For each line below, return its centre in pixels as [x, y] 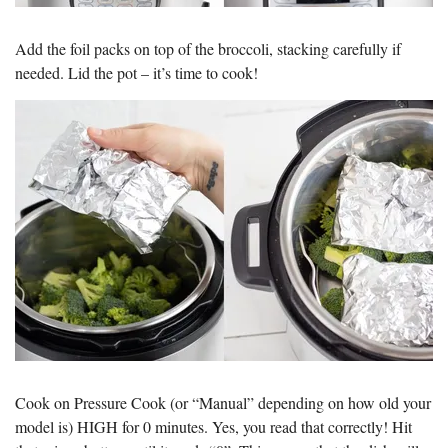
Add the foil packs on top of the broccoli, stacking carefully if [208, 48]
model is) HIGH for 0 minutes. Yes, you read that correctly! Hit [213, 426]
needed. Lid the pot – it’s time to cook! [136, 72]
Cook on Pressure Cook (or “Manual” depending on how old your [223, 402]
